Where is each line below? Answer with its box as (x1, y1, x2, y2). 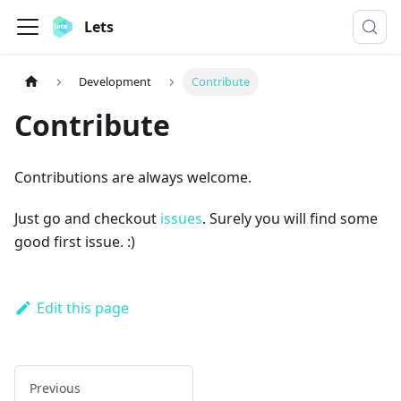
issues (160, 209, 202, 229)
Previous (30, 380, 81, 397)
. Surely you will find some (202, 209, 378, 229)
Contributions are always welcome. (14, 167, 252, 188)
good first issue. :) (14, 232, 135, 252)
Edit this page (36, 298, 129, 319)
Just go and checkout (14, 209, 160, 229)
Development (79, 73, 152, 90)
